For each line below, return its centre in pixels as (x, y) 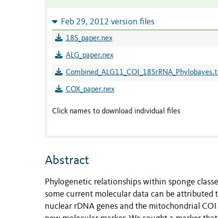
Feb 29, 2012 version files (107, 22)
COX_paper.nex (90, 90)
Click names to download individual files (116, 112)
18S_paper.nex (89, 39)
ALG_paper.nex (89, 56)
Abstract (67, 160)
